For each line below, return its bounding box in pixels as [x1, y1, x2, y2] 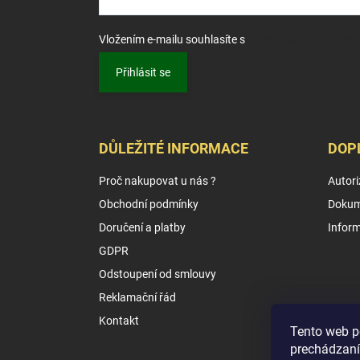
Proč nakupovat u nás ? [99, 174, 216, 187]
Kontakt [99, 313, 139, 327]
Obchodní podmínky [99, 197, 198, 211]
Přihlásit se [116, 66, 170, 80]
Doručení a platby [99, 220, 186, 234]
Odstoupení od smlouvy [99, 267, 216, 280]
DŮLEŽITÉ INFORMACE [99, 139, 248, 157]
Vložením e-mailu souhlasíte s [99, 33, 247, 47]
